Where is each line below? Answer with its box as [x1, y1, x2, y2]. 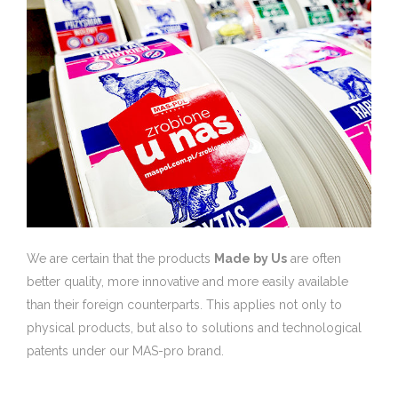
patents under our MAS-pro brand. [27, 343, 224, 358]
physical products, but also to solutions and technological [27, 320, 362, 335]
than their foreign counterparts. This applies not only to [27, 297, 342, 312]
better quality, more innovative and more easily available [27, 274, 348, 289]
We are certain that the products [27, 251, 214, 266]
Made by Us [214, 251, 287, 266]
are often [287, 251, 341, 266]
